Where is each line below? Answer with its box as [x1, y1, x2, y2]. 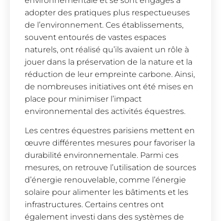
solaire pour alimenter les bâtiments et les [25, 187, 188, 197]
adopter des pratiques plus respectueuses [25, 7, 190, 17]
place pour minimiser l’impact [25, 94, 142, 104]
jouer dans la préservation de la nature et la [25, 57, 192, 67]
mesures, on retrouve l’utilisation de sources [25, 163, 196, 173]
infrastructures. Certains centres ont [25, 200, 164, 210]
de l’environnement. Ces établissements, [25, 20, 184, 30]
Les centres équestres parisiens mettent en [25, 126, 195, 136]
